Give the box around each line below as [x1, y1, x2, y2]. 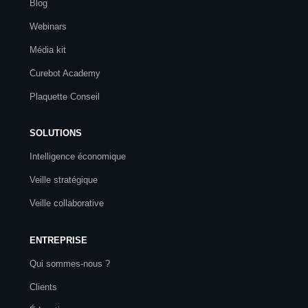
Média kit [30, 44, 66, 55]
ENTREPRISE [30, 234, 87, 245]
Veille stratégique [30, 174, 98, 185]
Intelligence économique [30, 151, 126, 162]
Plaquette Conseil [30, 91, 100, 102]
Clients [30, 281, 57, 292]
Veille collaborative [30, 197, 104, 208]
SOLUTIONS [30, 127, 82, 138]
